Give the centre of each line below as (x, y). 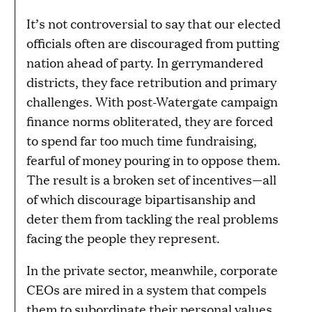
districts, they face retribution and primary (151, 81)
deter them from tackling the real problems (153, 218)
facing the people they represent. (123, 237)
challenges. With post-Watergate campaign (152, 101)
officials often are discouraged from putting (153, 42)
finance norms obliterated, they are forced (150, 120)
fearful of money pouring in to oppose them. (154, 159)
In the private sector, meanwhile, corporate (152, 270)
